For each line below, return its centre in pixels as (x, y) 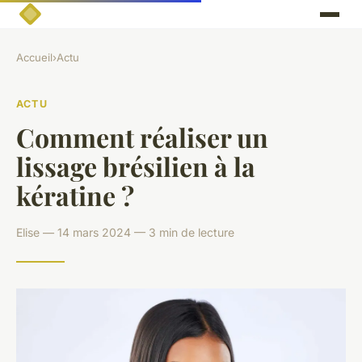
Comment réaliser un (142, 137)
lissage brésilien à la (136, 166)
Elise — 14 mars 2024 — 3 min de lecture (125, 232)
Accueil (34, 58)
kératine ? (75, 195)
